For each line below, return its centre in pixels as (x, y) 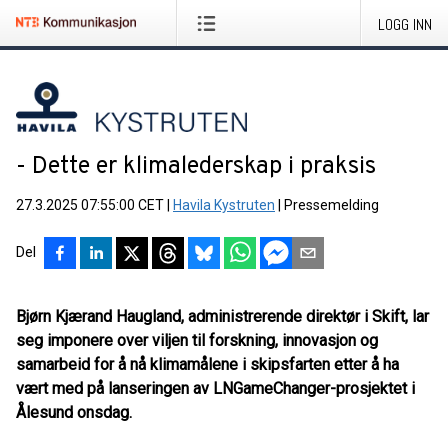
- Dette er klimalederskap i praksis (196, 167)
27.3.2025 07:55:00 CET (90, 205)
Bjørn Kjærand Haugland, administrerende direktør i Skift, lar (222, 316)
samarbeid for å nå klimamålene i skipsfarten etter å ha (207, 364)
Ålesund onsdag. (74, 412)
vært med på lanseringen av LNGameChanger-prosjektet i (215, 388)
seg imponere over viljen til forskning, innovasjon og (197, 340)
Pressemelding (331, 205)
